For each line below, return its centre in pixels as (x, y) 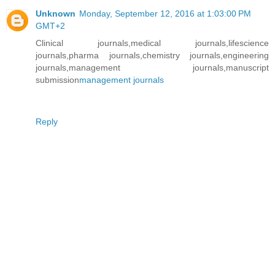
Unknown (56, 14)
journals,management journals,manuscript (152, 68)
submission (57, 80)
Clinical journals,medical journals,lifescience (152, 43)
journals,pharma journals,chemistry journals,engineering (152, 56)
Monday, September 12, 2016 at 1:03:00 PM (165, 14)
